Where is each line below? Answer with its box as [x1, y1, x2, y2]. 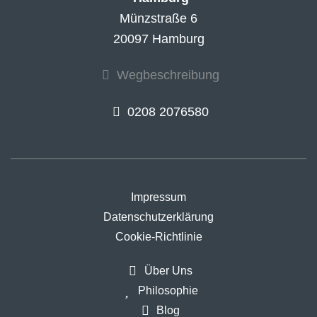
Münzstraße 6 [120, 11, 197, 26]
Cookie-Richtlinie [115, 231, 202, 243]
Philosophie [138, 284, 199, 297]
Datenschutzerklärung [103, 211, 214, 224]
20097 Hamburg [113, 32, 204, 47]
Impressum [131, 191, 186, 204]
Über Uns [144, 265, 192, 277]
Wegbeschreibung [117, 68, 220, 83]
